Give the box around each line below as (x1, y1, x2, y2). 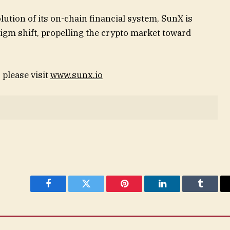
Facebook (47, 186, 84, 196)
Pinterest (123, 186, 156, 196)
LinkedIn (161, 186, 196, 196)
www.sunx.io (50, 69, 103, 81)
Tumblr (199, 186, 227, 196)
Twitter (85, 186, 112, 196)
